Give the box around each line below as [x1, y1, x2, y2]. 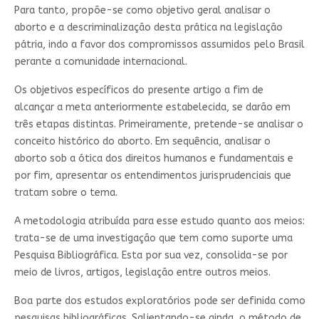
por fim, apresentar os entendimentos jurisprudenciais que [14, 169, 291, 182]
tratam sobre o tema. [14, 186, 117, 199]
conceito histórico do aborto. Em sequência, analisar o [14, 135, 271, 147]
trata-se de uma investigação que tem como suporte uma [14, 231, 293, 244]
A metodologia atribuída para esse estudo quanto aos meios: [14, 214, 305, 227]
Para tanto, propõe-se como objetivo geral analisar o [14, 4, 271, 16]
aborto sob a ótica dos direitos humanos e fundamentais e [14, 152, 293, 164]
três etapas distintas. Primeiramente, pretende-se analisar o [14, 117, 303, 130]
